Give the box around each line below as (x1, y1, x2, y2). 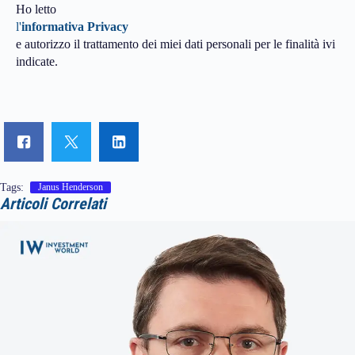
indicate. (16, 54, 58, 68)
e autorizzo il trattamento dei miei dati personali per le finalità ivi (16, 36, 335, 51)
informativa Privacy (21, 19, 128, 33)
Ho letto (16, 2, 56, 16)
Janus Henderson (38, 181, 103, 193)
